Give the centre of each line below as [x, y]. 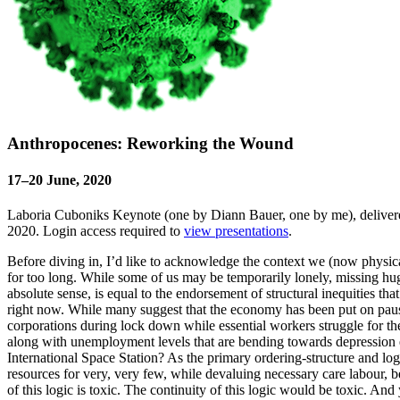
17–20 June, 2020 [59, 179]
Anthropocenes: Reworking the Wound [150, 143]
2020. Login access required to [96, 231]
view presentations [236, 231]
